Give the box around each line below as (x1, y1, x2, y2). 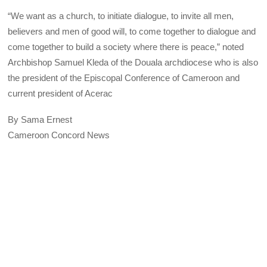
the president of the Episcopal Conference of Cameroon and (8, 72, 240, 83)
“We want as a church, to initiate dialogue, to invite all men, (8, 10, 234, 21)
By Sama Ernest (8, 114, 73, 125)
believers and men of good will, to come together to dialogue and (8, 26, 256, 36)
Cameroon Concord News (8, 129, 110, 140)
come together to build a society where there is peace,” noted (8, 41, 244, 52)
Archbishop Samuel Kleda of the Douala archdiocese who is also (8, 57, 259, 67)
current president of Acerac (8, 88, 113, 98)
